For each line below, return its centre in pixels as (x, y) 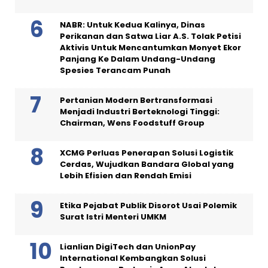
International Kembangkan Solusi (133, 258)
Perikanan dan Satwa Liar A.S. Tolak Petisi (150, 36)
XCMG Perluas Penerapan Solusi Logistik (147, 153)
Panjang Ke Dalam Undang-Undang (138, 59)
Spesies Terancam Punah (115, 71)
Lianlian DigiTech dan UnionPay (128, 247)
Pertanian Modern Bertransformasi (136, 100)
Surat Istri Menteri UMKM (113, 217)
